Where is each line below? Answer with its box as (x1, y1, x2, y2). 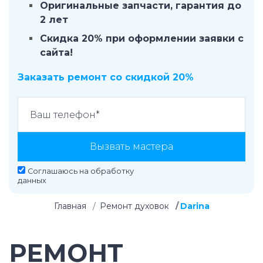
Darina (180, 201, 210, 211)
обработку (90, 167, 134, 176)
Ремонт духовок (99, 201, 169, 211)
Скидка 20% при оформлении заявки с (40, 33, 244, 44)
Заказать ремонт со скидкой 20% (18, 72, 194, 83)
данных (18, 176, 46, 185)
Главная (53, 201, 86, 211)
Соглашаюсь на (28, 167, 90, 176)
